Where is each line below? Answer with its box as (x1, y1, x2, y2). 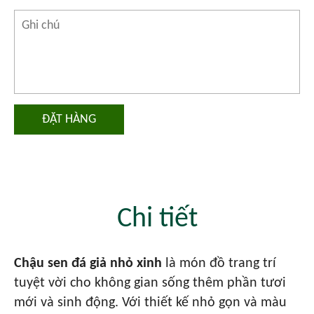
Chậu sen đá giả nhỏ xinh (14, 257, 162, 271)
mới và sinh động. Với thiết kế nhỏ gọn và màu (14, 296, 287, 310)
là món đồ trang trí (162, 257, 276, 271)
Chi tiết (116, 205, 198, 233)
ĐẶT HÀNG (42, 113, 96, 126)
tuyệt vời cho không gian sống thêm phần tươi (14, 276, 286, 290)
